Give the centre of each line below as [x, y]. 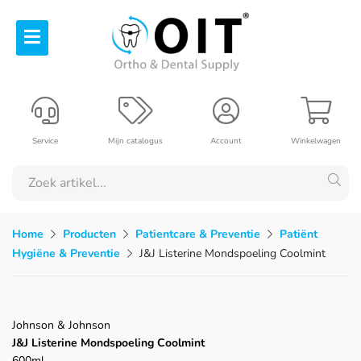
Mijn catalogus [135, 141]
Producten [89, 234]
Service [45, 141]
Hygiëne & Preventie [66, 253]
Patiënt [299, 234]
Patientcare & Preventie [198, 234]
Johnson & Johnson [61, 325]
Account [226, 141]
